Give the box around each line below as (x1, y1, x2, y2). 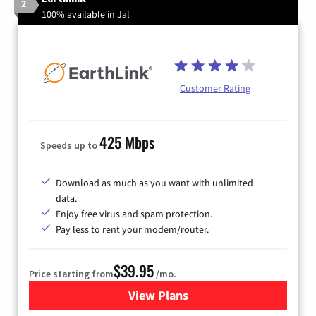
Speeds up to (40, 139, 99, 152)
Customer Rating (180, 81, 250, 95)
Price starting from (29, 267, 114, 281)
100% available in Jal (42, 7, 130, 20)
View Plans (128, 287, 188, 304)
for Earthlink (157, 287, 229, 304)
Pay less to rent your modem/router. (56, 223, 209, 236)
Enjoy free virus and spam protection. (56, 207, 212, 221)
